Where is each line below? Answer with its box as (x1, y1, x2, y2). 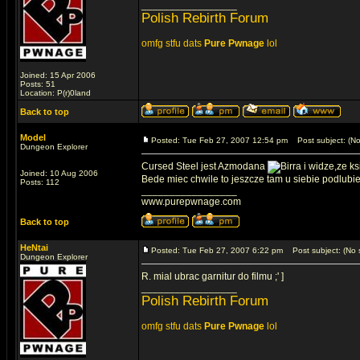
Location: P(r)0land (20, 88, 91, 97)
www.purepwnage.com (141, 196, 241, 207)
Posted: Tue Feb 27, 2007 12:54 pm (151, 136, 288, 145)
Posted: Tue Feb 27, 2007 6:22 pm (151, 246, 283, 255)
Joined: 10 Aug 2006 (20, 169, 98, 178)
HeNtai (20, 243, 48, 252)
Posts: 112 (20, 178, 59, 186)
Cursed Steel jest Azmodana (141, 161, 268, 172)
